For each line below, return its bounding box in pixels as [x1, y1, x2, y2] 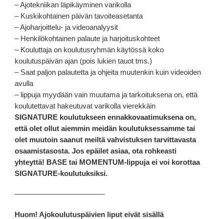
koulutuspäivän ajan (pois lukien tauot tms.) [15, 57, 152, 66]
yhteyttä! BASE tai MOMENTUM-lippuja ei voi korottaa [15, 158, 200, 167]
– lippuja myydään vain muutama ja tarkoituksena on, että [15, 90, 197, 99]
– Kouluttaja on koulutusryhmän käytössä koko [15, 45, 164, 54]
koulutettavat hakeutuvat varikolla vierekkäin [15, 102, 155, 110]
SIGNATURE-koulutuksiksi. [15, 169, 108, 178]
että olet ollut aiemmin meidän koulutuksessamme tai [15, 124, 195, 133]
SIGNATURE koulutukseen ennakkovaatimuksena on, [15, 113, 196, 122]
